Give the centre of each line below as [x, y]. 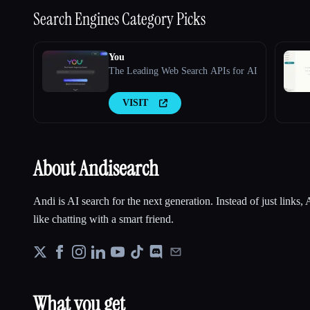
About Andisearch [96, 169]
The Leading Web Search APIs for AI [183, 71]
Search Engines [77, 19]
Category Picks [164, 19]
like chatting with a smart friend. [103, 219]
